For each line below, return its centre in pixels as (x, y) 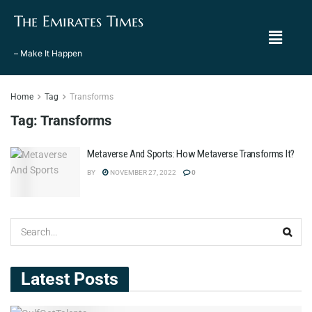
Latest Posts (70, 279)
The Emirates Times (79, 21)
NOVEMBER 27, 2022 (142, 172)
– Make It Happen (48, 53)
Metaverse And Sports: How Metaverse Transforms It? (191, 154)
